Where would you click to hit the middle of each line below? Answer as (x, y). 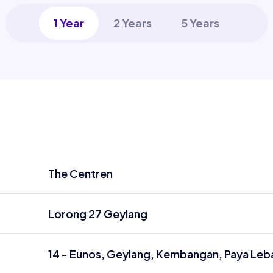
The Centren (80, 173)
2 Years (133, 23)
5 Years (200, 23)
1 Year (69, 23)
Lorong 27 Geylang (97, 214)
